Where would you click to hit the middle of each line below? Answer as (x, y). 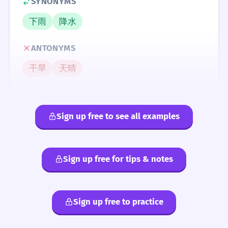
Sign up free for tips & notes (118, 159)
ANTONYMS (53, 48)
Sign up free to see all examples (118, 116)
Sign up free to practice (118, 202)
